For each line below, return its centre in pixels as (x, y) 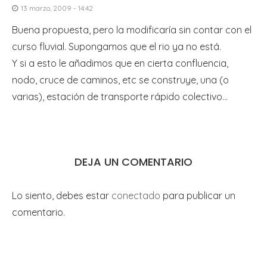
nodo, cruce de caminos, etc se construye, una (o (120, 80)
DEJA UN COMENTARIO (133, 162)
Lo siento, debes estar (62, 195)
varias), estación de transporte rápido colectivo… (120, 96)
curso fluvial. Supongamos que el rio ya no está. (117, 46)
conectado (136, 195)
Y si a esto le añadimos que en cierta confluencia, (120, 63)
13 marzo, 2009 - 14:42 (57, 8)
